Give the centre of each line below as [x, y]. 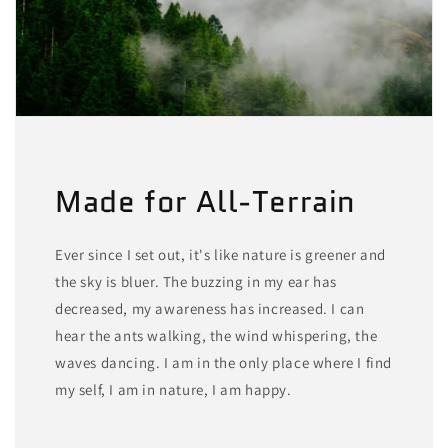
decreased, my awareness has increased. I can [210, 308]
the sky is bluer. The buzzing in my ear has [196, 281]
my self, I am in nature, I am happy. [173, 389]
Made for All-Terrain [205, 201]
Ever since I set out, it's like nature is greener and [220, 254]
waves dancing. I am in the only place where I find [224, 362]
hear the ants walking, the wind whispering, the [216, 335]
